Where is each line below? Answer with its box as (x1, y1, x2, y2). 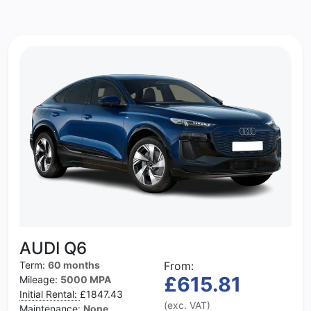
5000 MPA (60, 274, 111, 286)
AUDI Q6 (19, 238, 87, 259)
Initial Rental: (19, 288, 80, 301)
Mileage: (19, 274, 60, 286)
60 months (48, 259, 100, 271)
